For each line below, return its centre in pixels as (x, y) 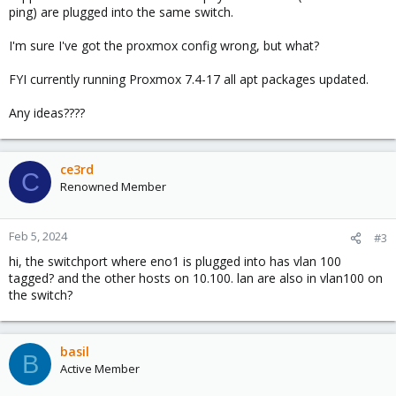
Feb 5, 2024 (38, 236)
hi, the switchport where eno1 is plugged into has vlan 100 (175, 261)
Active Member (100, 369)
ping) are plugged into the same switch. (121, 12)
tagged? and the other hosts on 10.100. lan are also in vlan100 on (196, 278)
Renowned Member (113, 187)
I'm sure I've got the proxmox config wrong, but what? (164, 46)
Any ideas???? (47, 113)
